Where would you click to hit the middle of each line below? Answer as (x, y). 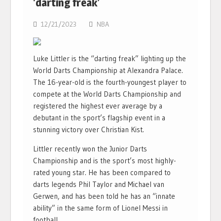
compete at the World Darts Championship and (107, 94)
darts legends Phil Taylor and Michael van (99, 184)
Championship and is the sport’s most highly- (105, 161)
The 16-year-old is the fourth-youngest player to (110, 82)
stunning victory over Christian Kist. (89, 129)
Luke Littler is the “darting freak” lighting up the (110, 58)
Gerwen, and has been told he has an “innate (104, 196)
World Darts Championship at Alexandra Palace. (108, 70)
